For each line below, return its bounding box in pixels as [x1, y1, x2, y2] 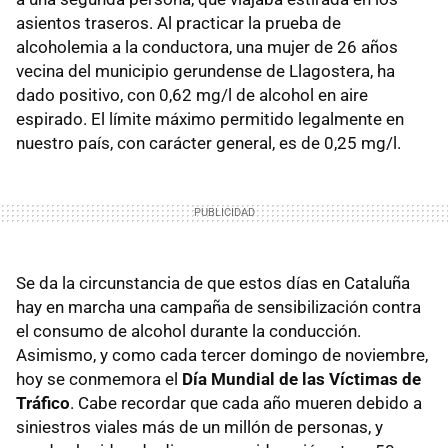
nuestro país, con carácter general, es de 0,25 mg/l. [16, 132, 401, 153]
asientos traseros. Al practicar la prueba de [16, 12, 341, 33]
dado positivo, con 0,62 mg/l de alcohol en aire [16, 84, 368, 105]
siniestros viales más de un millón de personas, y [16, 416, 383, 437]
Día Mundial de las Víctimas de [182, 368, 421, 389]
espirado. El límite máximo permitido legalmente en [16, 108, 404, 129]
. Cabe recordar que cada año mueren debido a [70, 392, 422, 413]
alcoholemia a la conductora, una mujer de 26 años [16, 36, 398, 57]
